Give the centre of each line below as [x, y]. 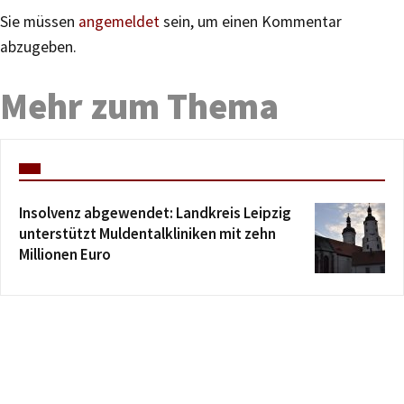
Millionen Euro [65, 255]
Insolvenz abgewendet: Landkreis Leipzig [155, 213]
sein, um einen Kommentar [251, 22]
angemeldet [119, 22]
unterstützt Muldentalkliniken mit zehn [147, 234]
